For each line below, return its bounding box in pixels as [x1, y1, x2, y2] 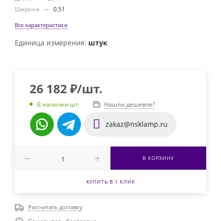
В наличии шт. [37, 100, 79, 109]
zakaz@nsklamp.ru [104, 119, 168, 129]
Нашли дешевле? [104, 100, 155, 109]
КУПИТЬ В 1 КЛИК [86, 178, 135, 185]
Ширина [15, 4, 41, 13]
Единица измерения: [15, 37, 88, 47]
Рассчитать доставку [28, 203, 82, 211]
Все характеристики [15, 21, 68, 29]
